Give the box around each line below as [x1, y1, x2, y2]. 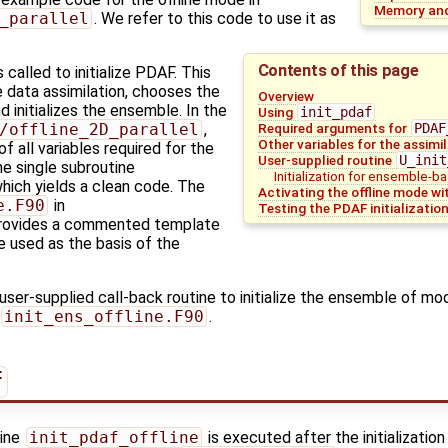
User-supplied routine [257, 151, 395, 168]
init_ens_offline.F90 [3, 307, 204, 327]
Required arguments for [257, 119, 410, 136]
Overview [257, 87, 314, 104]
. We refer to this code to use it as [93, 9, 336, 29]
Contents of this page [257, 60, 419, 80]
